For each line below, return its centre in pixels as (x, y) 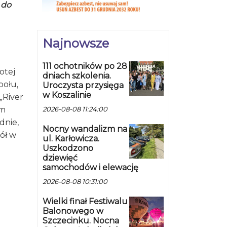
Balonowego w (73, 211)
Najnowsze (76, 44)
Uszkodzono (68, 148)
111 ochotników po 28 (85, 66)
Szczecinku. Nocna (81, 221)
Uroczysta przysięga (83, 86)
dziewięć (60, 158)
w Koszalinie (67, 95)
